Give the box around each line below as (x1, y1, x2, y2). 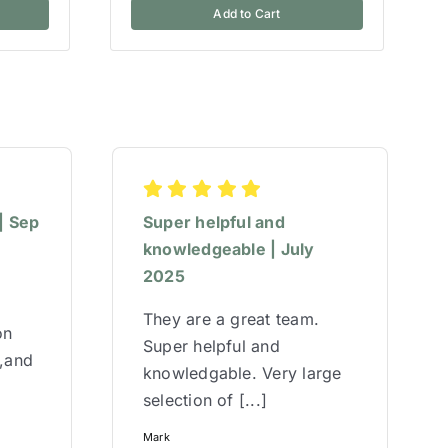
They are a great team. (142, 309, 320, 330)
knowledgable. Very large (142, 363, 342, 384)
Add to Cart (213, 6, 281, 22)
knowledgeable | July (142, 239, 315, 260)
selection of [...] (142, 390, 268, 411)
